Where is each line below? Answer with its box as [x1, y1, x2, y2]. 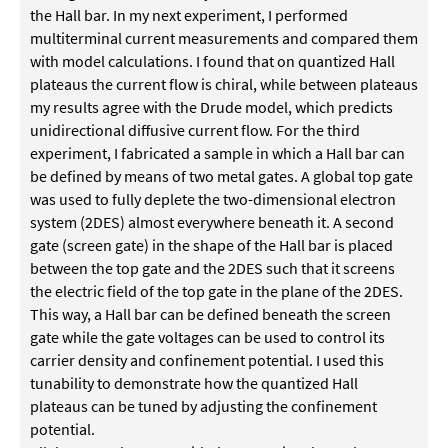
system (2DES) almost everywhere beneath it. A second [30, 212, 394, 232]
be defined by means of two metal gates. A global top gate [30, 166, 413, 186]
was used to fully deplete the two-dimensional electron [30, 189, 396, 209]
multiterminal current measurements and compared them [30, 28, 418, 48]
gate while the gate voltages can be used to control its [30, 327, 385, 347]
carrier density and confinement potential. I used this [30, 350, 384, 370]
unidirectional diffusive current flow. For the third [30, 120, 360, 140]
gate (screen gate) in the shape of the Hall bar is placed [30, 235, 393, 255]
